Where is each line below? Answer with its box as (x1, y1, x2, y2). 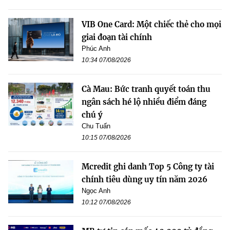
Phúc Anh (82, 44, 110, 52)
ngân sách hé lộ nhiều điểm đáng (82, 97, 206, 107)
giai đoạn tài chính (82, 32, 152, 42)
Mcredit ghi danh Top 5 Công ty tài (82, 161, 214, 171)
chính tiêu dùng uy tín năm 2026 (82, 174, 207, 184)
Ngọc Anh (82, 186, 110, 195)
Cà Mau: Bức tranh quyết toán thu (82, 84, 210, 94)
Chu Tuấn (82, 122, 110, 130)
